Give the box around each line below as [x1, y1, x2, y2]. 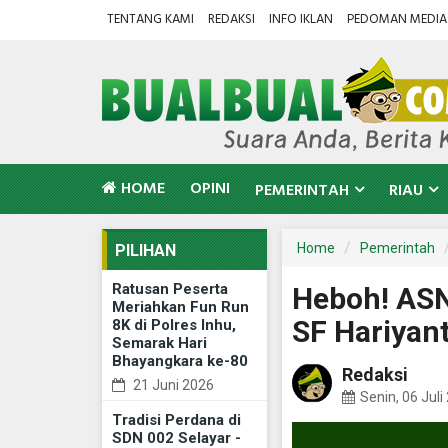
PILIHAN [115, 241, 176, 260]
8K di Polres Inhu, [112, 316, 236, 334]
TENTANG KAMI [107, 9, 194, 30]
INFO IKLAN [269, 9, 333, 30]
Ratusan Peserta [112, 280, 228, 298]
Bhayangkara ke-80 [112, 352, 248, 370]
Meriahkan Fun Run [112, 298, 249, 316]
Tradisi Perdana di [112, 411, 241, 429]
